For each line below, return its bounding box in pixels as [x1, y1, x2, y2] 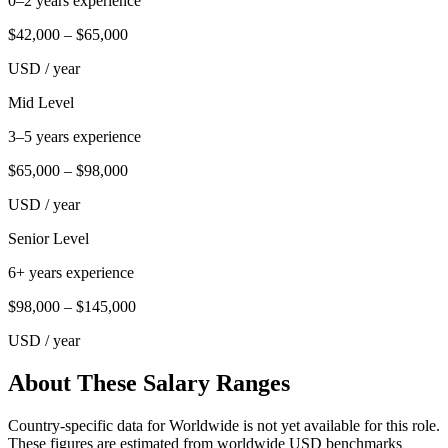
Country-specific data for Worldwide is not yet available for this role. [8, 416, 440, 434]
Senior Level [8, 229, 89, 247]
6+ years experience [8, 263, 134, 281]
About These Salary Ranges [8, 369, 290, 396]
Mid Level [8, 93, 74, 111]
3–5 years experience [8, 127, 141, 145]
